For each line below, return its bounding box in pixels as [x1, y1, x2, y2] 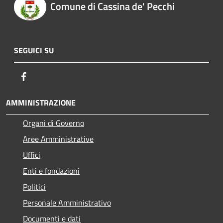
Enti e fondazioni [23, 164, 80, 177]
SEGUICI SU [14, 44, 54, 56]
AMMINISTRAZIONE [6, 96, 76, 109]
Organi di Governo [23, 116, 84, 129]
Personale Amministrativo [23, 196, 111, 209]
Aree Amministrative [23, 132, 94, 145]
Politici [23, 180, 46, 193]
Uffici [23, 148, 40, 161]
